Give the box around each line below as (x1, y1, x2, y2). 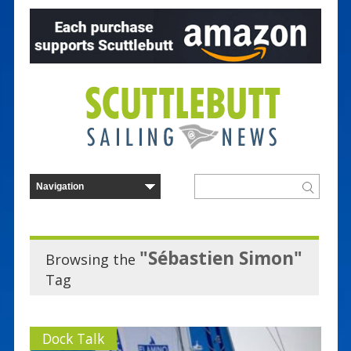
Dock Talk (42, 328, 104, 348)
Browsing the (45, 249, 139, 269)
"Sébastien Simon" (139, 245, 302, 270)
